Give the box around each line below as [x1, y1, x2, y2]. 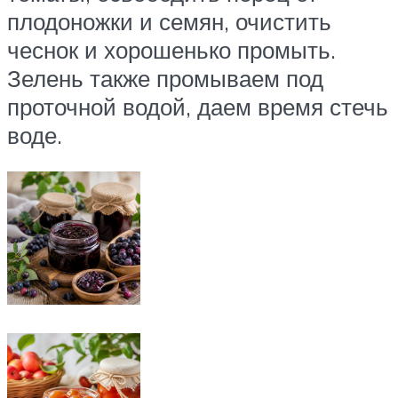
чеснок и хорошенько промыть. [7, 35, 336, 64]
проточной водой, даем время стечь [7, 92, 388, 121]
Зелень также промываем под [7, 63, 323, 92]
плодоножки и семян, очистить [7, 6, 331, 36]
